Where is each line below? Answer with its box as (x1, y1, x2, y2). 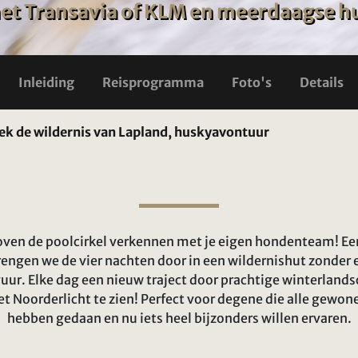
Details (300, 74, 344, 91)
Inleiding (18, 74, 74, 91)
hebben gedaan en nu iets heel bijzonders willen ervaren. (6, 309, 352, 326)
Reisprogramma (102, 74, 204, 91)
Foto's (232, 74, 272, 91)
